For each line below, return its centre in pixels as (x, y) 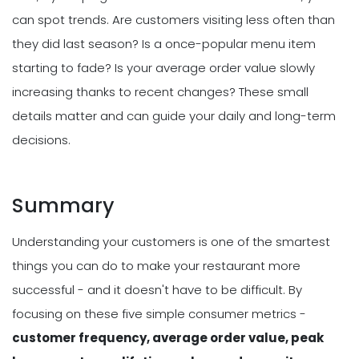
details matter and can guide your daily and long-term (174, 115)
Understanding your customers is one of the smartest (171, 241)
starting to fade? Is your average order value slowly (163, 67)
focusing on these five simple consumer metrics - (159, 313)
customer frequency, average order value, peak (168, 337)
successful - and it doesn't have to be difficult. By (157, 289)
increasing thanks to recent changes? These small (160, 91)
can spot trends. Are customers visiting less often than (173, 19)
